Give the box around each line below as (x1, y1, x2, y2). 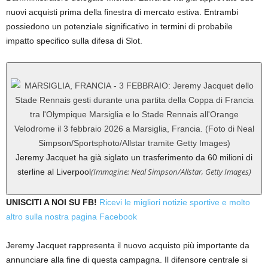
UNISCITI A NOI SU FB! (6, 197, 97, 208)
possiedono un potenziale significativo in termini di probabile (6, 22, 233, 32)
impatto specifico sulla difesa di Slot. (6, 36, 142, 46)
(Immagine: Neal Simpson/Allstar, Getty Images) (90, 166, 251, 178)
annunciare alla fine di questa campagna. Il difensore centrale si (6, 255, 248, 265)
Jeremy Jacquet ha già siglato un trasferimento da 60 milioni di (16, 153, 252, 163)
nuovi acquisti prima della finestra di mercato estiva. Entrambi (6, 7, 238, 17)
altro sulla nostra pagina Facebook (6, 212, 137, 222)
